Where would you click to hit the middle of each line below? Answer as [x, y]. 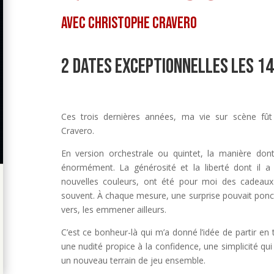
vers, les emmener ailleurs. [113, 210]
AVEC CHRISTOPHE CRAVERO [129, 24]
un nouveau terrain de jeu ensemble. [133, 261]
